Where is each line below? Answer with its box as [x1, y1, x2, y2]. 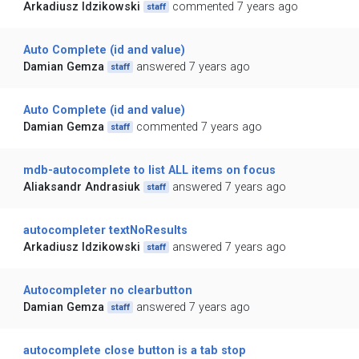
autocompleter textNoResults [22, 224, 188, 238]
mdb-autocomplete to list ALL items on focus [22, 163, 276, 178]
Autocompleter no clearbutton [22, 284, 192, 298]
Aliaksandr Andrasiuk [22, 180, 140, 195]
